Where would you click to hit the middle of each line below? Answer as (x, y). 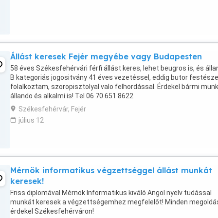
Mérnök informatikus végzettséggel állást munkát (111, 170)
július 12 (31, 120)
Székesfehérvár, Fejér (52, 109)
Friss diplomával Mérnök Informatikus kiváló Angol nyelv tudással (111, 193)
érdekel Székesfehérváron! (52, 211)
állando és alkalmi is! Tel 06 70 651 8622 (72, 96)
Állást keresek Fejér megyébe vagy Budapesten (106, 56)
